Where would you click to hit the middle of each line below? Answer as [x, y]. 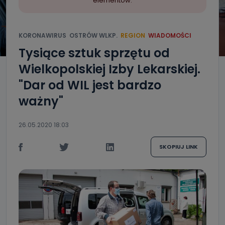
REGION [133, 35]
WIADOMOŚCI [170, 35]
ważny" [41, 101]
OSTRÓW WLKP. [93, 35]
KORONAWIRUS [42, 35]
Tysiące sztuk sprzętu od [94, 53]
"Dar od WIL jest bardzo [90, 85]
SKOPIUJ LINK [178, 147]
